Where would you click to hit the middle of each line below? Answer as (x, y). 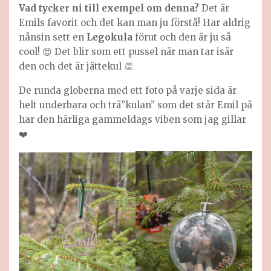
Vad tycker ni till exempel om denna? (109, 8)
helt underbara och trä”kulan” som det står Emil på (135, 105)
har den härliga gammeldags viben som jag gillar (132, 119)
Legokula (109, 37)
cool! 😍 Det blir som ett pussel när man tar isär (126, 51)
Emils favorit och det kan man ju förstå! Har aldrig (135, 22)
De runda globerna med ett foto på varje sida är (128, 90)
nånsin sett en (53, 37)
